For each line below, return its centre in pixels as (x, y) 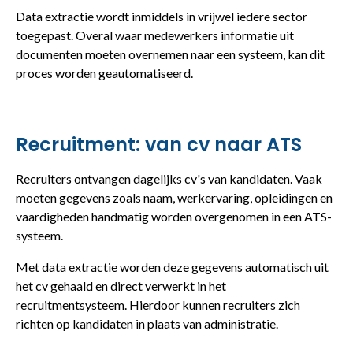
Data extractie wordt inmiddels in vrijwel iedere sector (162, 16)
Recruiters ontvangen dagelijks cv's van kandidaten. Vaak (169, 178)
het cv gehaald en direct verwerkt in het (121, 285)
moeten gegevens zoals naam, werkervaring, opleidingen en (174, 197)
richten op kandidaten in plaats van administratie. (147, 323)
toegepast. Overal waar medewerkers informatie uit (155, 35)
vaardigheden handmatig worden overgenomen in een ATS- (174, 216)
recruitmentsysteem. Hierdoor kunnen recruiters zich (158, 304)
